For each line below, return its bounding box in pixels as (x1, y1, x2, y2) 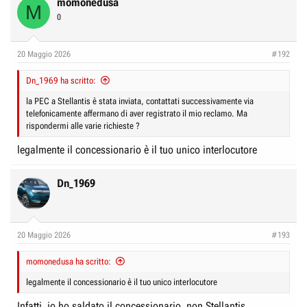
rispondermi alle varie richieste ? (26, 121, 140, 131)
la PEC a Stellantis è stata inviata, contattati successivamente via (26, 96, 254, 106)
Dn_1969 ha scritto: (26, 75, 96, 86)
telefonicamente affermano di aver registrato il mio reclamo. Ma (26, 108, 247, 119)
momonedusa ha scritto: (26, 256, 111, 267)
